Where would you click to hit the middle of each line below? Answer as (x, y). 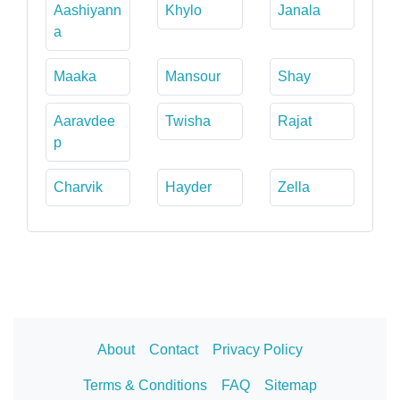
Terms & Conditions (145, 385)
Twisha (188, 121)
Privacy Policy (258, 349)
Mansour (193, 76)
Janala (299, 10)
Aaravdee (84, 121)
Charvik (78, 187)
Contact (174, 349)
